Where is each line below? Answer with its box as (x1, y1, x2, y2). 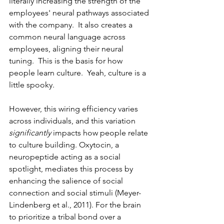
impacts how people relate (51, 127, 150, 137)
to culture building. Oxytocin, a (9, 139, 121, 149)
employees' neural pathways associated (9, 7, 151, 17)
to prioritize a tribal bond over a (9, 211, 123, 221)
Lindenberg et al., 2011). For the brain (9, 199, 143, 209)
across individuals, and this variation (9, 115, 137, 125)
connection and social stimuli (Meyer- (9, 187, 141, 197)
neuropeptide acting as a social (9, 151, 122, 161)
